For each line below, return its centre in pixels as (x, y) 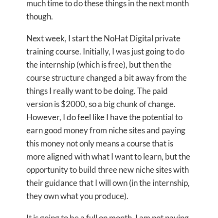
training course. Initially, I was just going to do (105, 51)
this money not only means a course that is (100, 143)
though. (40, 16)
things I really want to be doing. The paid (97, 91)
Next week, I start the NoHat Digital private (103, 38)
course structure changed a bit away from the (107, 78)
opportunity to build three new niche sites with (108, 170)
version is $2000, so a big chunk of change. (101, 104)
